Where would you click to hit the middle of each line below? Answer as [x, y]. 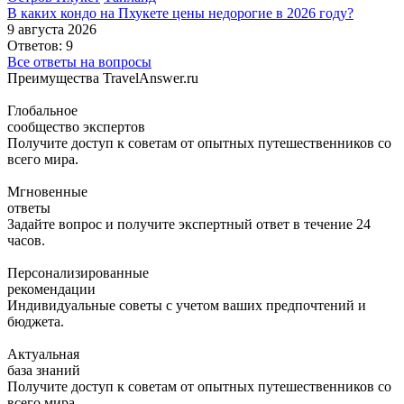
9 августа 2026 [52, 30]
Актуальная [43, 354]
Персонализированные [78, 273]
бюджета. [36, 322]
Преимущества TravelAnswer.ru [103, 78]
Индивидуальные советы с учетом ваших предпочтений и [187, 306]
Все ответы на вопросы [79, 62]
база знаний [44, 371]
